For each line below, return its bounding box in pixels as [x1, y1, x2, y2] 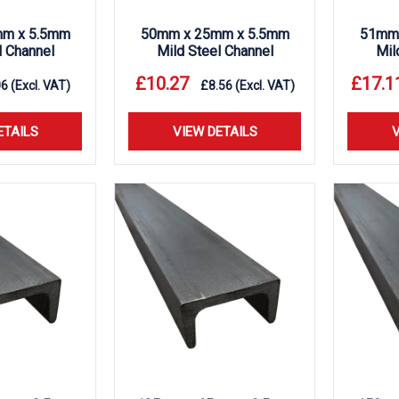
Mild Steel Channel [156, 43, 273, 60]
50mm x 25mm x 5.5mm [140, 26, 289, 43]
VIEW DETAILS [172, 124, 257, 140]
